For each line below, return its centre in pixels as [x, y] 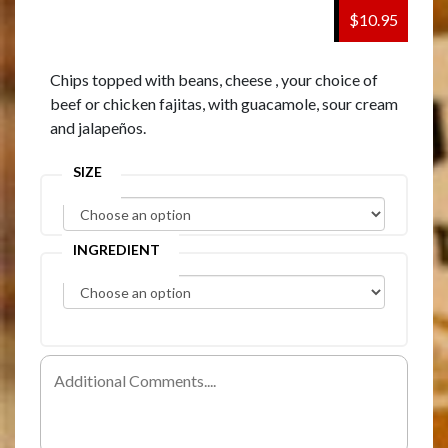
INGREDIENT [116, 250]
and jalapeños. [98, 128]
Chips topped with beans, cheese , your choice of [214, 80]
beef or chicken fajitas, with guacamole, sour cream [224, 104]
